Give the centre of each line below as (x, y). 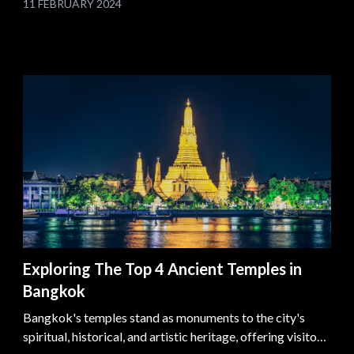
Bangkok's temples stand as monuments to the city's (164, 317)
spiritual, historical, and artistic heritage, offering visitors (175, 336)
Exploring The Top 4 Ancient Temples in (163, 268)
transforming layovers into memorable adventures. (160, 17)
